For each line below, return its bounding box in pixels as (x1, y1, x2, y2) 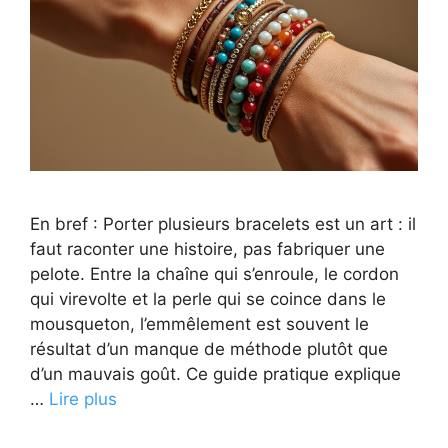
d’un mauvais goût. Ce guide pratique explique (30, 363, 401, 384)
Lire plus (49, 388, 117, 409)
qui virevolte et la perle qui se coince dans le (30, 288, 386, 309)
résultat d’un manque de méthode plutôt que (30, 338, 388, 359)
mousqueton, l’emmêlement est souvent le (30, 313, 369, 334)
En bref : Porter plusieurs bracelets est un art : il (30, 213, 416, 234)
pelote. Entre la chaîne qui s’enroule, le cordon (30, 263, 399, 284)
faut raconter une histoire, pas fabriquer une (30, 238, 385, 259)
